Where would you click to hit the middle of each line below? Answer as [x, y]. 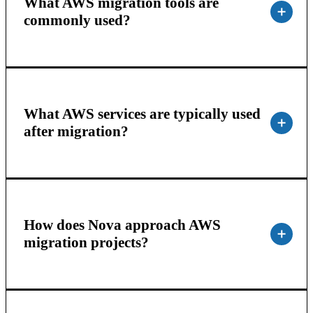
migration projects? [86, 242]
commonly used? [77, 20]
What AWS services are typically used [142, 114]
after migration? [76, 131]
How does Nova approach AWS [122, 225]
